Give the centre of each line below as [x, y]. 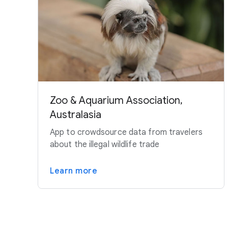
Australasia [76, 115]
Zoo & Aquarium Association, [116, 100]
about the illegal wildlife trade [105, 144]
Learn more [74, 171]
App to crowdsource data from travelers [126, 132]
